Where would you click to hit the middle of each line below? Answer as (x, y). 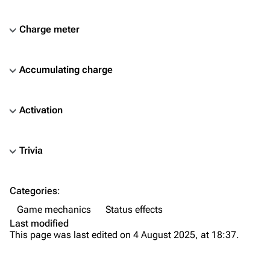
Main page (95, 219)
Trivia (31, 150)
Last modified (39, 223)
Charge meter (49, 29)
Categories (33, 191)
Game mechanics (54, 209)
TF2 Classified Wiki (149, 159)
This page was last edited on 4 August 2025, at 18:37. (124, 235)
